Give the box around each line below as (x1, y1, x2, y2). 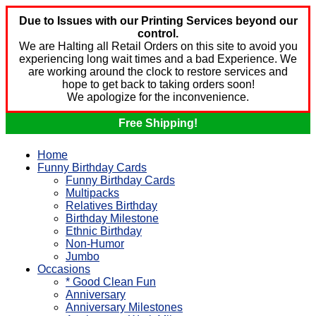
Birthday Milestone (66, 212, 159, 224)
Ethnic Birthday (66, 225, 142, 237)
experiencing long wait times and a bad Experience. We (19, 53, 297, 65)
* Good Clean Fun (66, 276, 156, 288)
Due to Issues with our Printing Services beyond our (18, 15, 298, 27)
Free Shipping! (119, 117, 197, 129)
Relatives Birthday (66, 200, 157, 212)
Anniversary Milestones (66, 301, 183, 313)
